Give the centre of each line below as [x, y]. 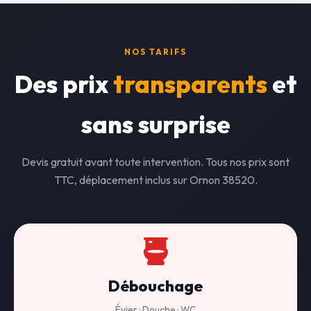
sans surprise [155, 124]
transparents [190, 84]
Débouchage [155, 286]
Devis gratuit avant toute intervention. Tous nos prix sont [155, 162]
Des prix [64, 84]
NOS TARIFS [155, 52]
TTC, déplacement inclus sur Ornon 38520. [155, 180]
